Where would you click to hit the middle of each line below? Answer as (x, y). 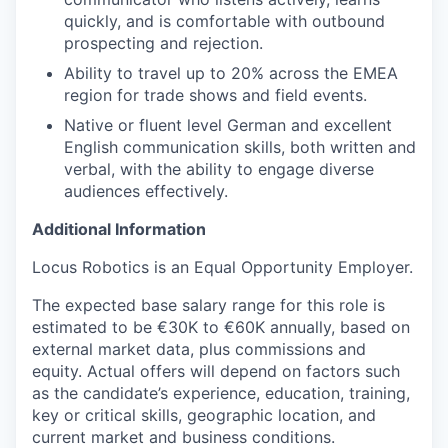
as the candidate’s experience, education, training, (221, 393)
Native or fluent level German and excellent (228, 125)
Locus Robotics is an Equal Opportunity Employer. (222, 267)
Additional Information (119, 229)
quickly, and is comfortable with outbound (224, 21)
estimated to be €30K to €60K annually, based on (221, 327)
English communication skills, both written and (240, 147)
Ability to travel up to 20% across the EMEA (231, 73)
